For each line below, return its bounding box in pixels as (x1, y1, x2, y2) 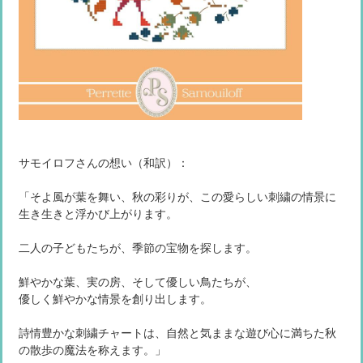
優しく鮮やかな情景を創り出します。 (19, 291, 211, 307)
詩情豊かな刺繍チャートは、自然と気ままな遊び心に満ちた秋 (19, 325, 336, 341)
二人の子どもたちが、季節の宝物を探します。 (19, 240, 257, 256)
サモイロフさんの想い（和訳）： (19, 155, 189, 171)
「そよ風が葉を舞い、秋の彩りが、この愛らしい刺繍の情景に (19, 189, 336, 205)
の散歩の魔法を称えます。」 (19, 342, 166, 358)
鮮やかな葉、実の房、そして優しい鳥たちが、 (19, 274, 257, 290)
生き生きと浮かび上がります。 (19, 206, 177, 222)
